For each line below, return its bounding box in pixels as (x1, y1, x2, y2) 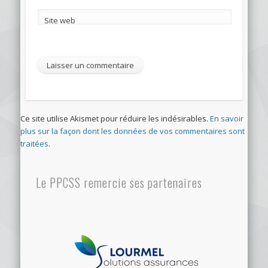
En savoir (210, 112, 243, 124)
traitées (20, 138, 48, 149)
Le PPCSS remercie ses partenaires (35, 173, 202, 191)
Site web (44, 14, 76, 26)
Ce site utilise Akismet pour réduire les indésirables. (20, 112, 210, 124)
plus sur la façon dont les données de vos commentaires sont (20, 125, 245, 136)
